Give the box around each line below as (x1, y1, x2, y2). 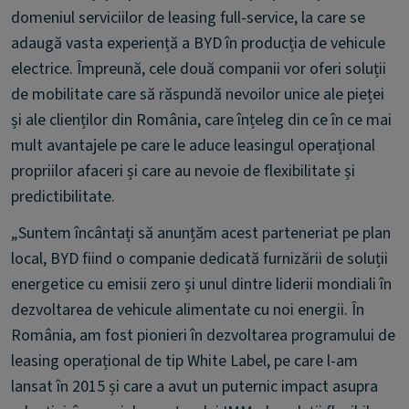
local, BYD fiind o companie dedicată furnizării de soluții (11, 247, 388, 270)
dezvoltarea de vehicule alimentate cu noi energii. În (11, 299, 364, 321)
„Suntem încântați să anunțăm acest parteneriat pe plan (11, 222, 391, 245)
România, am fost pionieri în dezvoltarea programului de (11, 324, 395, 347)
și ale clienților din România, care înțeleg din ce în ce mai (11, 109, 392, 131)
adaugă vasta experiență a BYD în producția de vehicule (11, 32, 385, 55)
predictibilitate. (11, 185, 115, 208)
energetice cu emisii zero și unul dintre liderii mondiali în (11, 273, 392, 296)
